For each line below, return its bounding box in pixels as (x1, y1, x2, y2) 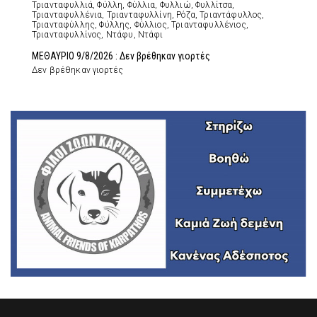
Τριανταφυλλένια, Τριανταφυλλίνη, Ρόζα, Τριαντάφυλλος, (32, 9, 265, 20)
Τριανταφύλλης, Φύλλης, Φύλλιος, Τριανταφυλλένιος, (32, 19, 248, 30)
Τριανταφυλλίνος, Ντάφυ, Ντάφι (32, 29, 163, 40)
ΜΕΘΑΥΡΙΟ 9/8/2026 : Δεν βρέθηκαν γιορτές (32, 50, 210, 62)
